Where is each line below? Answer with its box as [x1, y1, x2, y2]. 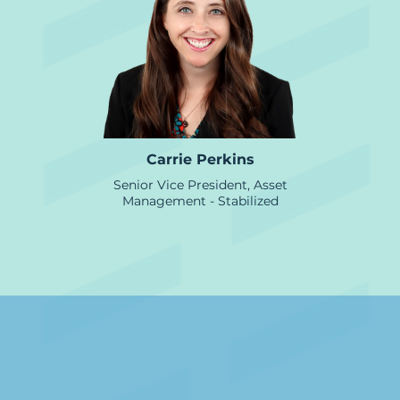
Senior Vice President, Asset [113, 177, 287, 193]
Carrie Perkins [146, 151, 254, 168]
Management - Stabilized [122, 193, 279, 209]
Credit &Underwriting [8, 305, 390, 347]
